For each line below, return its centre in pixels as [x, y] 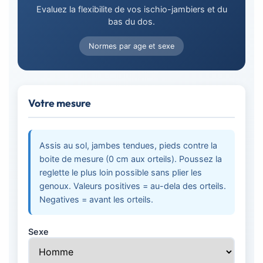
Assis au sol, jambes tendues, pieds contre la [128, 145]
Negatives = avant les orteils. [96, 199]
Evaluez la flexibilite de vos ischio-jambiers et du [131, 9]
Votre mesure [59, 103]
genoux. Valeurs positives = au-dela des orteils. [132, 186]
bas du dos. [131, 21]
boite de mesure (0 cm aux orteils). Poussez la [130, 159]
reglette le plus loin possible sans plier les [120, 172]
